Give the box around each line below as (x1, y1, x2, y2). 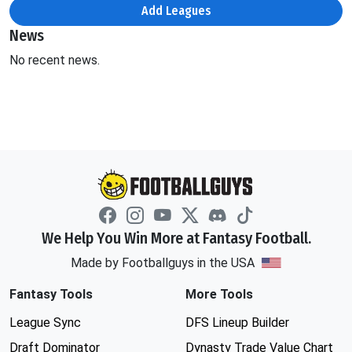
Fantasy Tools (9, 287, 93, 302)
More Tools (185, 287, 253, 302)
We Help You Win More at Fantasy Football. (41, 229, 311, 247)
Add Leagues (141, 2, 211, 18)
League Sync (9, 315, 81, 330)
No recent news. (9, 52, 100, 68)
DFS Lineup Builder (185, 315, 289, 330)
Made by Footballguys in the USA (70, 255, 258, 270)
